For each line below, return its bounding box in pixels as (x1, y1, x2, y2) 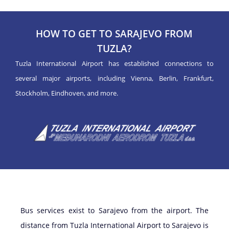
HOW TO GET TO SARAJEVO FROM (36, 27, 193, 41)
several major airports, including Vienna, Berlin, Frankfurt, (15, 74, 214, 83)
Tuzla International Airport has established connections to (15, 59, 214, 68)
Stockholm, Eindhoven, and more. (15, 88, 118, 98)
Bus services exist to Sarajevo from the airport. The (20, 205, 209, 215)
